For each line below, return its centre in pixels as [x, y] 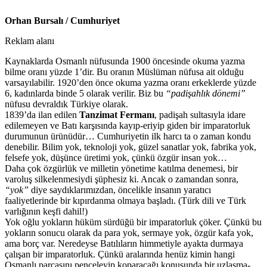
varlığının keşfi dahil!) [46, 212]
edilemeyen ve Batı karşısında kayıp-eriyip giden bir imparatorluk [128, 126]
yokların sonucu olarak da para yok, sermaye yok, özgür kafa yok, [129, 233]
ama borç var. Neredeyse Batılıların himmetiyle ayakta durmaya [124, 244]
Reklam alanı [30, 41]
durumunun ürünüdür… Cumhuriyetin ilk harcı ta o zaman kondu [128, 136]
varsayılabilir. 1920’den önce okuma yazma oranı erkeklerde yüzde [131, 83]
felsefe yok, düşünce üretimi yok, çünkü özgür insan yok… [116, 158]
